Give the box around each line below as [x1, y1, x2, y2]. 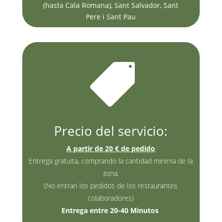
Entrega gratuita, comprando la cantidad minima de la [29, 156, 193, 166]
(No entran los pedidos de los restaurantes [44, 181, 178, 191]
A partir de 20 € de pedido [66, 144, 156, 154]
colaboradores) [88, 193, 134, 203]
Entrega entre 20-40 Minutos [61, 206, 161, 216]
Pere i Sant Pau [86, 12, 136, 22]
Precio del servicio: [54, 122, 168, 140]
